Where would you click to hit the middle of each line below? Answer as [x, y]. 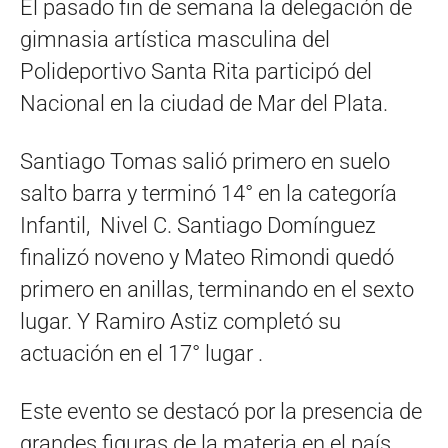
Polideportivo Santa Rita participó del [196, 71]
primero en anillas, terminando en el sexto [217, 289]
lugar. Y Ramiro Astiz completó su [180, 321]
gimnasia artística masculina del [175, 39]
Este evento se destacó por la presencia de [221, 411]
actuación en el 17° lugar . [141, 353]
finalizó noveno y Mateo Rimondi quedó [207, 257]
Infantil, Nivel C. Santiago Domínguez [198, 225]
